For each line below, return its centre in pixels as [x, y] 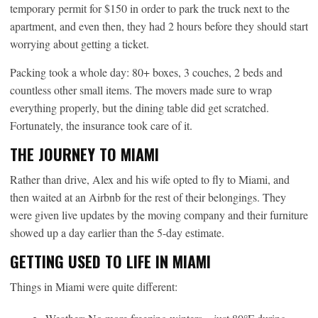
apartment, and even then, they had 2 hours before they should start [159, 26]
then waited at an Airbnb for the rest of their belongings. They [148, 197]
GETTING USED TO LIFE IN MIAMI [110, 262]
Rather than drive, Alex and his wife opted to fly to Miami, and [150, 180]
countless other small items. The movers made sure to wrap [141, 90]
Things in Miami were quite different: [94, 287]
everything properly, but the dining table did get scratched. [139, 108]
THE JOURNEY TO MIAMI [84, 154]
